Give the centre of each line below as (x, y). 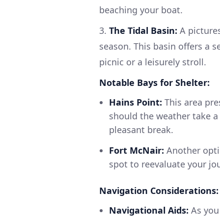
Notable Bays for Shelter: (154, 83)
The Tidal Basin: (143, 31)
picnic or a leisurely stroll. (153, 62)
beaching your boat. (141, 10)
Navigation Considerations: (159, 191)
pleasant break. (141, 130)
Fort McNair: (137, 151)
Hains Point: (136, 102)
